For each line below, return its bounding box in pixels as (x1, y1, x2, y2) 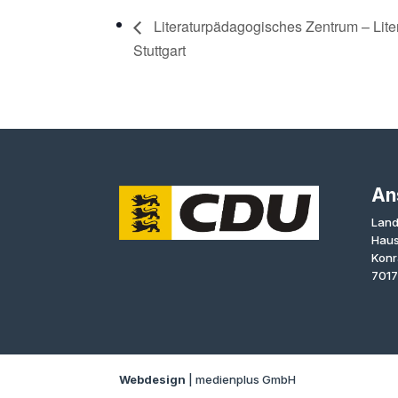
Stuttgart (133, 40, 187, 61)
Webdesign (119, 372, 187, 387)
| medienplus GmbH (186, 372, 297, 387)
